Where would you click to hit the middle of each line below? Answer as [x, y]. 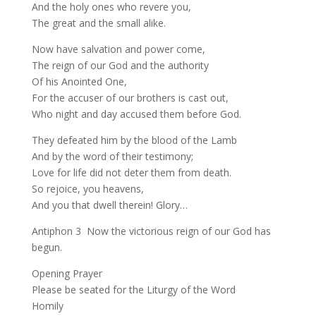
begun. [48, 247]
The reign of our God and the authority [120, 65]
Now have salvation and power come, [118, 49]
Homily [47, 306]
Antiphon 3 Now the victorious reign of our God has [151, 231]
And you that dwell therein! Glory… [109, 205]
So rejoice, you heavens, [87, 189]
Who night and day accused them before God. [136, 114]
